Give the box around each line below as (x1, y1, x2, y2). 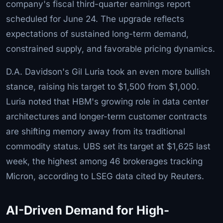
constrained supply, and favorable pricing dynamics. (6, 43, 215, 54)
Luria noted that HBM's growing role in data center (6, 96, 209, 107)
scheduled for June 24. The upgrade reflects (6, 13, 184, 24)
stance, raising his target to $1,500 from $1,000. (6, 81, 199, 92)
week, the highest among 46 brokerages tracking (6, 156, 203, 166)
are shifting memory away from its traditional (6, 126, 185, 136)
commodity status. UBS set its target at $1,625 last (6, 141, 211, 151)
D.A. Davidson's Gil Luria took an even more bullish (6, 66, 210, 77)
